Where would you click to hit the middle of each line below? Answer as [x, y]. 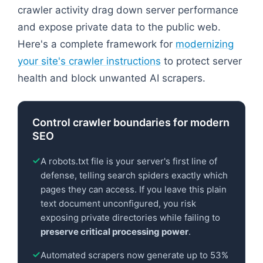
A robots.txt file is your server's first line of [129, 161]
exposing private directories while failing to [130, 217]
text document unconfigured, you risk [118, 203]
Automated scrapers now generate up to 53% [134, 255]
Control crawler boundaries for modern [131, 122]
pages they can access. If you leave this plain [134, 189]
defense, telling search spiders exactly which [134, 175]
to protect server [201, 61]
